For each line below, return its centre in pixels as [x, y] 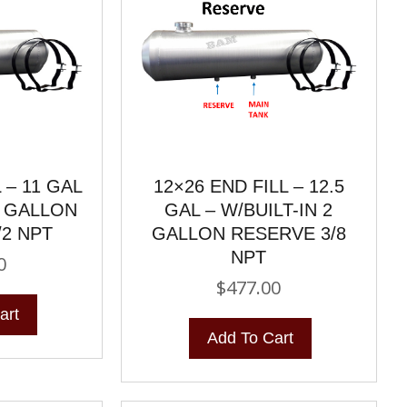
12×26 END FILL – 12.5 [248, 186]
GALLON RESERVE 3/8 [248, 233]
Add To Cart [251, 338]
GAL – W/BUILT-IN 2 [249, 209]
